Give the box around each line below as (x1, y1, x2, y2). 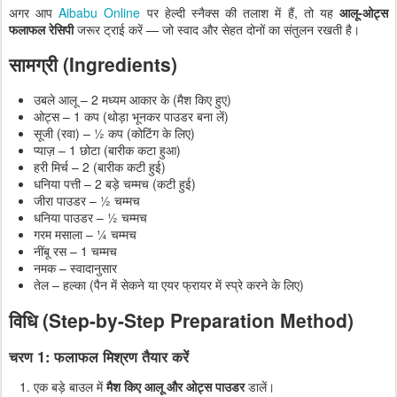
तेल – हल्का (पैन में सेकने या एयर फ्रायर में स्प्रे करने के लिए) (34, 276, 304, 293)
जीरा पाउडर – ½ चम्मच (34, 191, 140, 209)
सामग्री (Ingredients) (9, 51, 177, 78)
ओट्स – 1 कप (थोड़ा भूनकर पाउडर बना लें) (34, 107, 229, 125)
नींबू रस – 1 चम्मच (34, 242, 117, 260)
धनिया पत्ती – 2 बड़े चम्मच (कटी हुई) (34, 175, 196, 192)
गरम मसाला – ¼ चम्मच (34, 225, 136, 243)
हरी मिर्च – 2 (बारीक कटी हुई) (34, 158, 166, 175)
